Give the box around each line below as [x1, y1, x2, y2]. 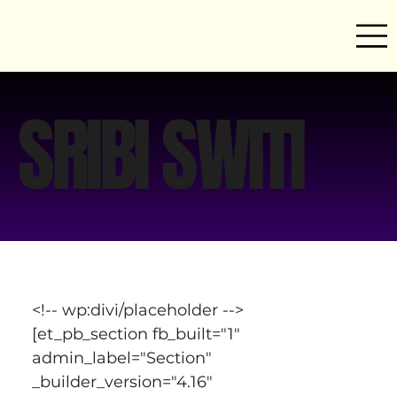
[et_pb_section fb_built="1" [31, 323, 245, 344]
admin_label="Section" [31, 347, 216, 368]
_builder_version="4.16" [31, 371, 217, 392]
